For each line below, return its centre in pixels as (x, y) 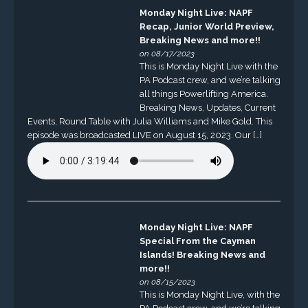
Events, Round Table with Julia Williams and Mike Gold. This (150, 121)
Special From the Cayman (197, 241)
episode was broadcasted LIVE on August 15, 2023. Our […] (144, 135)
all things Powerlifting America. (203, 93)
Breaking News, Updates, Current (207, 107)
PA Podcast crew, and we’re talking (210, 80)
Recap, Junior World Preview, (207, 26)
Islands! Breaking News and (202, 255)
